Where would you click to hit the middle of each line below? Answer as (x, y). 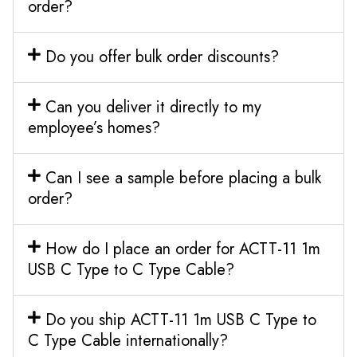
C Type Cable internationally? (128, 340)
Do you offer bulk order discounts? (162, 57)
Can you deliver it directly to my (153, 107)
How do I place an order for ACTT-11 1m (182, 249)
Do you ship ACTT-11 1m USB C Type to (180, 320)
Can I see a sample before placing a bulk (183, 178)
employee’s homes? (94, 127)
